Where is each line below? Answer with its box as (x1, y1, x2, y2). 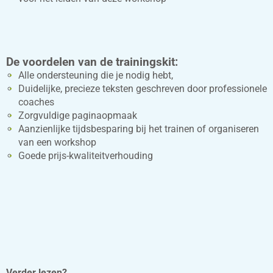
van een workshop (18, 136, 96, 148)
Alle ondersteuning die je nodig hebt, (18, 69, 175, 81)
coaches (18, 96, 54, 108)
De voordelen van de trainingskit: (6, 55, 178, 69)
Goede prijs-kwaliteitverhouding (18, 149, 153, 161)
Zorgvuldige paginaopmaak (18, 109, 137, 121)
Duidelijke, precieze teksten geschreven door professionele (18, 82, 267, 94)
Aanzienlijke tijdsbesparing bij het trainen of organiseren (18, 122, 259, 135)
